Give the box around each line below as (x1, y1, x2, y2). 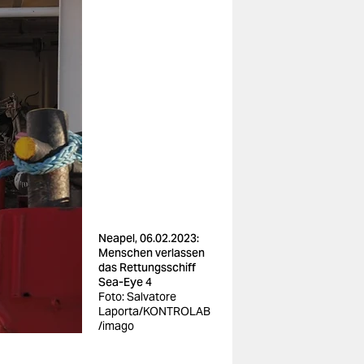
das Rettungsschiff (98, 260, 196, 275)
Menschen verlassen (98, 245, 205, 260)
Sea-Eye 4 (98, 275, 152, 289)
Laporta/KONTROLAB (98, 304, 210, 318)
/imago (98, 318, 134, 333)
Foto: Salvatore (98, 289, 176, 304)
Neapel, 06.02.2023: (98, 231, 199, 245)
